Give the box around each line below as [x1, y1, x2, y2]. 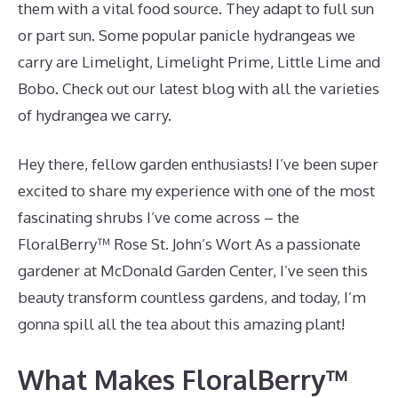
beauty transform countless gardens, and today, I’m [18, 288, 366, 306]
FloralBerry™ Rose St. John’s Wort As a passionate [18, 235, 361, 253]
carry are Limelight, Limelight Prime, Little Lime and [18, 52, 380, 71]
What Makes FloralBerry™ [18, 362, 349, 396]
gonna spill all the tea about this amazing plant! [18, 314, 345, 333]
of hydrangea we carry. [18, 105, 171, 124]
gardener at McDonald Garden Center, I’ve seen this [18, 261, 368, 280]
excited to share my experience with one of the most [18, 181, 375, 200]
